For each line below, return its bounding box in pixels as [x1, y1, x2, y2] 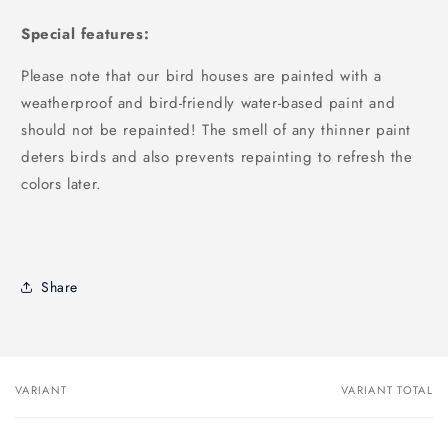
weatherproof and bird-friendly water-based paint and [21, 92, 396, 115]
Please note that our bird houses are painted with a [21, 65, 382, 88]
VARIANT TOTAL [341, 382, 433, 399]
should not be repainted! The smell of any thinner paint [21, 119, 412, 142]
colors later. [21, 173, 102, 196]
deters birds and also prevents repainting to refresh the [21, 146, 413, 169]
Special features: [21, 23, 150, 46]
